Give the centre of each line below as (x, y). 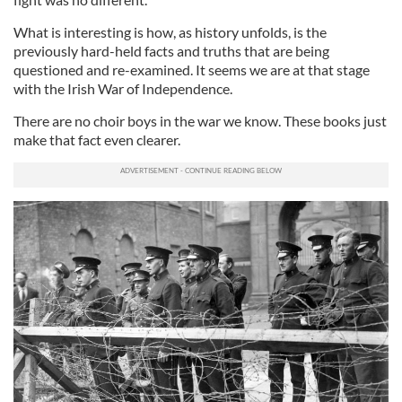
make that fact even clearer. (97, 139)
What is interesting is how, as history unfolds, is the (170, 31)
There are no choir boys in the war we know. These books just (200, 120)
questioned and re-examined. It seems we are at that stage (192, 69)
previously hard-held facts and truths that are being (171, 50)
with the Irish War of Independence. (123, 88)
